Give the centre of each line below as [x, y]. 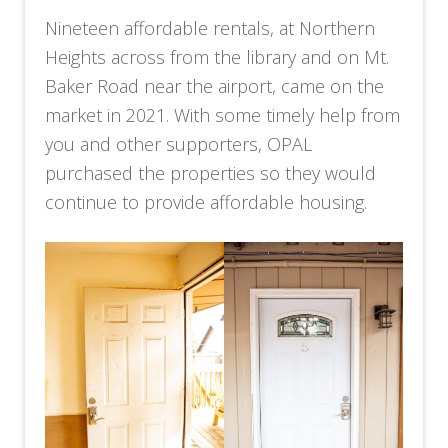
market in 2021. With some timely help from [223, 115]
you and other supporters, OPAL [179, 144]
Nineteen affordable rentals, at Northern [210, 28]
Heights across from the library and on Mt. [217, 57]
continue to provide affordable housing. [206, 202]
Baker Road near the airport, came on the [215, 86]
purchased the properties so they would [211, 173]
